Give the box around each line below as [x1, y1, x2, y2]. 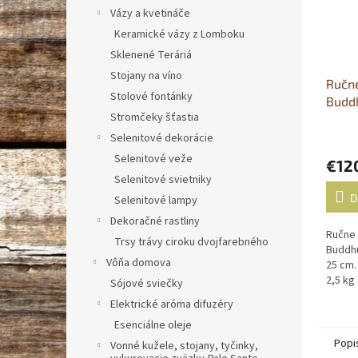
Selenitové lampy [114, 193, 197, 209]
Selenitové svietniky [114, 172, 212, 188]
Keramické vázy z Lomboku [114, 26, 245, 42]
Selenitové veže [114, 151, 193, 167]
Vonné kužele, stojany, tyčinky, [110, 338, 258, 354]
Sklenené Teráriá [110, 47, 192, 63]
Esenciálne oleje [114, 317, 192, 333]
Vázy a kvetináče [110, 6, 190, 22]
